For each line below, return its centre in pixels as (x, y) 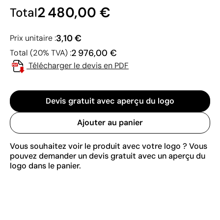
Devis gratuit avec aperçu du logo (110, 101)
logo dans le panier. (45, 165)
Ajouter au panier (110, 122)
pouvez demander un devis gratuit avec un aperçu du (108, 156)
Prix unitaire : (33, 38)
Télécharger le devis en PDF (79, 65)
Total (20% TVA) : (41, 53)
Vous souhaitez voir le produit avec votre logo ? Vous (109, 146)
